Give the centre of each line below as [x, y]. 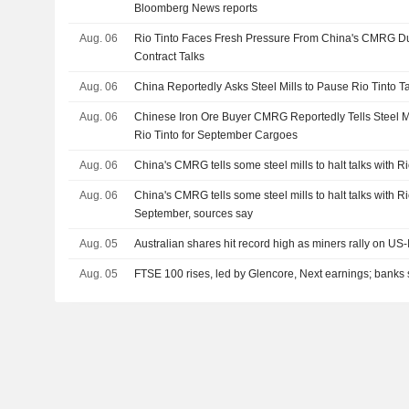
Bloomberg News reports [196, 8]
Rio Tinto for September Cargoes [216, 135]
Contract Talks [170, 57]
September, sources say [194, 214]
